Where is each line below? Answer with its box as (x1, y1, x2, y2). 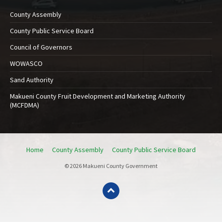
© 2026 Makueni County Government (64, 162, 158, 170)
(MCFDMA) (10, 101, 39, 110)
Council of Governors (10, 43, 72, 52)
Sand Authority (10, 75, 54, 85)
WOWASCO (10, 59, 43, 68)
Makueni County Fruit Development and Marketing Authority (10, 92, 185, 101)
